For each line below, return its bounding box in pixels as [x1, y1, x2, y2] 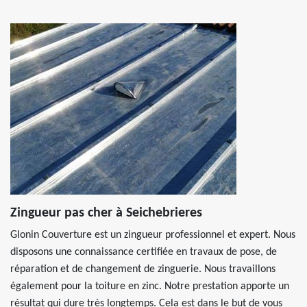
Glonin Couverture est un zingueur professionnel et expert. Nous [10, 230, 295, 241]
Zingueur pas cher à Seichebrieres [10, 206, 202, 220]
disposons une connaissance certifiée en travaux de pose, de [10, 247, 277, 258]
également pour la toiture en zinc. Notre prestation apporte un [10, 281, 289, 292]
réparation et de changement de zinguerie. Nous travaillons [10, 264, 275, 275]
